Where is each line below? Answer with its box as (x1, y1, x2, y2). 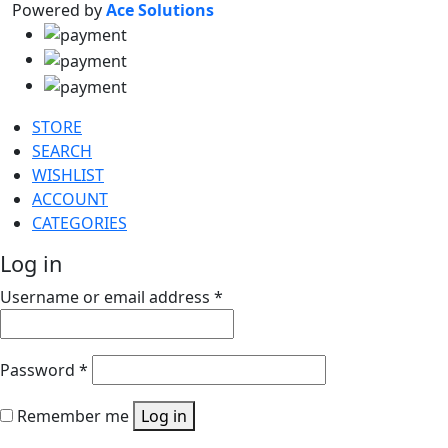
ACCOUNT (32, 187, 108, 210)
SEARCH (32, 139, 92, 162)
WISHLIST (32, 163, 104, 186)
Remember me (17, 404, 129, 427)
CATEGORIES (32, 211, 127, 234)
